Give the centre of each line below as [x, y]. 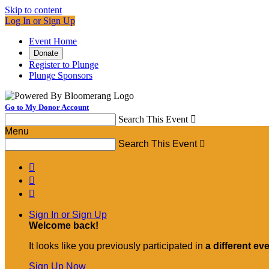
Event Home [53, 41]
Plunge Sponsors [61, 75]
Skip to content [33, 10]
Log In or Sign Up [40, 21]
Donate [46, 53]
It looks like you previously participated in [117, 246]
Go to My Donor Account [47, 107]
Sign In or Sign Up [68, 215]
